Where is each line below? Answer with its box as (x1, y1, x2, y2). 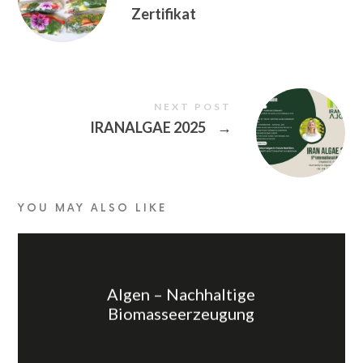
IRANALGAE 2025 (89, 117, 208, 136)
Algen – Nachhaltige (107, 284, 256, 304)
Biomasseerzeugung (108, 303, 255, 323)
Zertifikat (131, 4, 197, 23)
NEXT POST (153, 100, 232, 113)
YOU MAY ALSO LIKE (18, 201, 168, 215)
